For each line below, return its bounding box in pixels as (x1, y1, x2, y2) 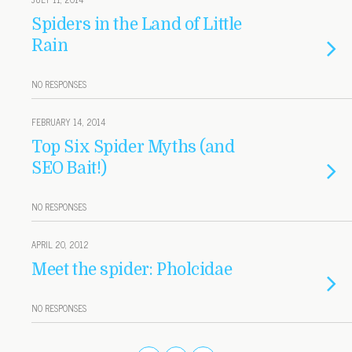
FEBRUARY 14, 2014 (31, 115, 106, 129)
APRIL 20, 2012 (31, 237, 89, 251)
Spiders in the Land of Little (31, 15, 242, 34)
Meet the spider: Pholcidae (31, 260, 233, 279)
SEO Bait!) (31, 159, 107, 178)
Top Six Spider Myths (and (31, 137, 235, 156)
